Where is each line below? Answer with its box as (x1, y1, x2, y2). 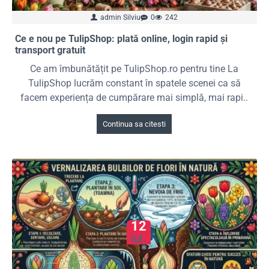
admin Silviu (100, 13, 141, 22)
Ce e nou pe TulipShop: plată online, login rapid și (15, 33, 228, 45)
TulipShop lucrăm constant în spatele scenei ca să (28, 77, 241, 89)
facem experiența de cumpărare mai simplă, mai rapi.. (20, 92, 249, 104)
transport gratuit (15, 44, 85, 56)
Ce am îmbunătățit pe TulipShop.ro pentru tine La (30, 63, 239, 75)
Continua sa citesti (103, 119, 166, 129)
